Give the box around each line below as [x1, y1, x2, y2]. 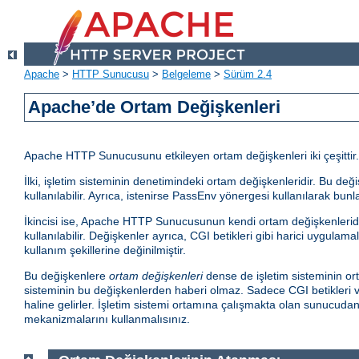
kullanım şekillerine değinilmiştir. [24, 244, 186, 257]
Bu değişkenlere [24, 269, 109, 283]
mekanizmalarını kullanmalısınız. [24, 313, 190, 326]
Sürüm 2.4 [224, 68, 272, 81]
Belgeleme [162, 68, 211, 81]
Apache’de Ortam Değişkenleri [28, 97, 281, 118]
